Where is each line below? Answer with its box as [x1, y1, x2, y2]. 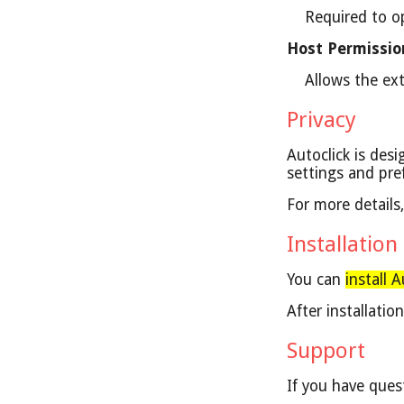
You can [287, 271, 346, 289]
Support [287, 338, 372, 363]
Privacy [287, 107, 363, 133]
